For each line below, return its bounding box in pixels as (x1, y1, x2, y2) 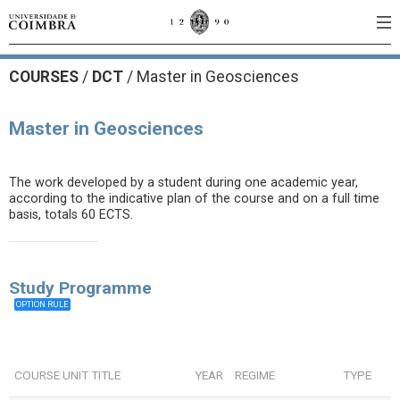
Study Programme (9, 278, 152, 298)
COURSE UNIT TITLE (14, 368, 121, 382)
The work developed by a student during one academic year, (9, 175, 358, 190)
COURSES (9, 68, 82, 86)
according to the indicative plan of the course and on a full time (9, 191, 379, 206)
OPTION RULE (16, 299, 70, 309)
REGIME (235, 368, 276, 382)
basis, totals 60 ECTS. (9, 207, 133, 222)
